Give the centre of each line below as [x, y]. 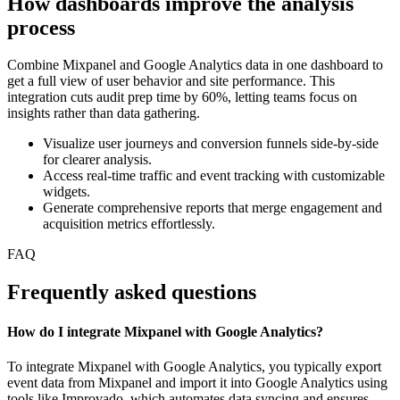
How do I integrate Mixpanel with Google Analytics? [165, 331]
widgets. [67, 192]
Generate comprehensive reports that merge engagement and [212, 208]
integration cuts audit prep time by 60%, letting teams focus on [182, 97]
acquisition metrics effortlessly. [129, 224]
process [41, 27]
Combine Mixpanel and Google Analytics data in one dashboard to [195, 65]
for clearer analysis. [97, 160]
